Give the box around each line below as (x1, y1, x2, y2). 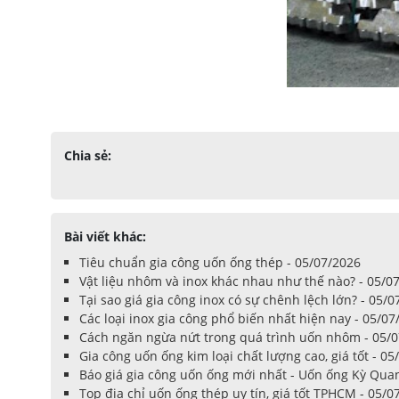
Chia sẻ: (64, 147, 111, 165)
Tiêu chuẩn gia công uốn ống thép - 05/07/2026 (79, 254, 361, 272)
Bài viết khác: (64, 228, 146, 246)
